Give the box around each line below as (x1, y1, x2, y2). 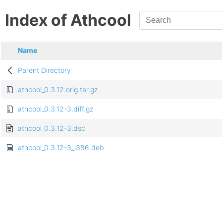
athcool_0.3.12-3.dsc (18, 124, 85, 133)
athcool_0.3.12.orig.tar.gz (18, 85, 98, 94)
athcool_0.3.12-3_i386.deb (18, 143, 104, 152)
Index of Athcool (5, 10, 131, 30)
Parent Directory (18, 66, 71, 75)
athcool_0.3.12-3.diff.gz (18, 105, 93, 113)
